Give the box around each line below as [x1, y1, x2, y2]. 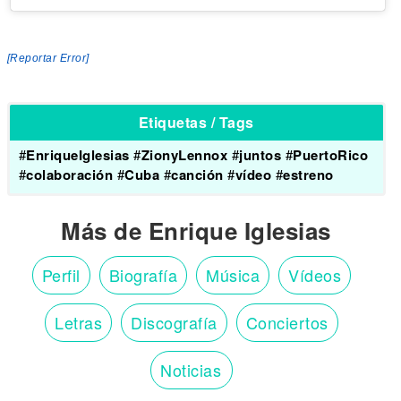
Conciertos [245, 311, 328, 335]
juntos [239, 145, 281, 166]
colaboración [26, 165, 113, 185]
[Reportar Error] [6, 52, 90, 65]
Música [206, 263, 260, 287]
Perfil [41, 263, 81, 287]
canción [171, 165, 224, 185]
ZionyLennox [141, 145, 227, 166]
